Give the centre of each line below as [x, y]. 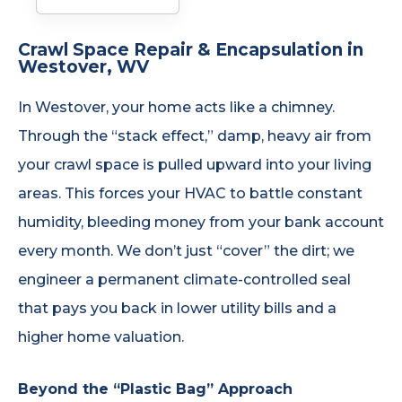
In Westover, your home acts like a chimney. [176, 108]
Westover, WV [83, 67]
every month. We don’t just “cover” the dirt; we [186, 251]
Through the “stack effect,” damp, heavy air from [195, 136]
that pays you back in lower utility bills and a [177, 309]
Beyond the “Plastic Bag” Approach [155, 389]
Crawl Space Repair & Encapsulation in [191, 50]
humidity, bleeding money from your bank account [201, 223]
